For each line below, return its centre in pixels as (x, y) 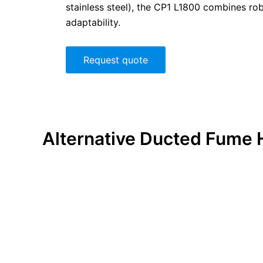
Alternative (91, 139)
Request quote (116, 60)
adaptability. (93, 23)
